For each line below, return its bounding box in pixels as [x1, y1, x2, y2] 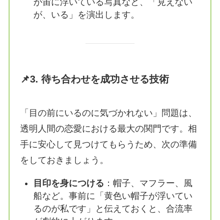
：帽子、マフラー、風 [104, 178, 193, 189]
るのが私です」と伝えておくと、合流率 [33, 204, 193, 214]
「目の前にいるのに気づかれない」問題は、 [20, 108, 197, 118]
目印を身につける [33, 178, 105, 189]
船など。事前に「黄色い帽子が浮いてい [33, 191, 193, 201]
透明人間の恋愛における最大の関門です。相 [20, 124, 197, 134]
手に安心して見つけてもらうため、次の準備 [20, 139, 197, 150]
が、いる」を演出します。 [33, 9, 140, 20]
